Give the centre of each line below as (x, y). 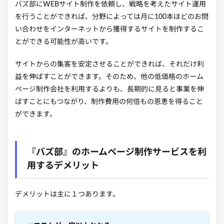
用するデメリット (63, 166)
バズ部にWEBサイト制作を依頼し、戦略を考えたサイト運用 (110, 5)
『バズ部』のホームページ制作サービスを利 (117, 153)
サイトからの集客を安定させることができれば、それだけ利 (109, 65)
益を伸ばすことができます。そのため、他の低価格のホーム (109, 77)
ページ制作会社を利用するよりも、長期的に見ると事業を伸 (109, 90)
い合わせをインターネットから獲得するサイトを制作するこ (109, 30)
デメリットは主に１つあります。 (67, 195)
